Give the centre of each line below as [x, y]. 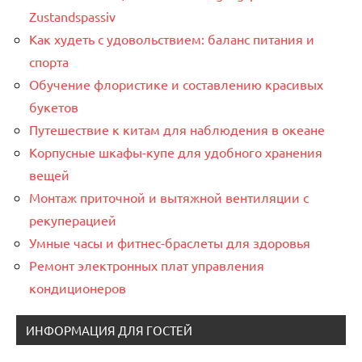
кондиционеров [78, 287]
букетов [54, 106]
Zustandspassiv [72, 16]
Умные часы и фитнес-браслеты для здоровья [170, 242]
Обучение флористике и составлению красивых [176, 84]
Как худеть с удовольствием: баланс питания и [172, 38]
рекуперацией [73, 219]
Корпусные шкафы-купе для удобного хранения [176, 152]
